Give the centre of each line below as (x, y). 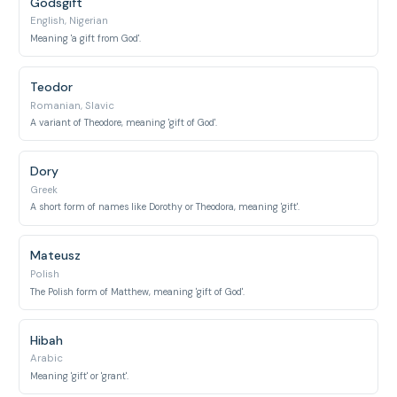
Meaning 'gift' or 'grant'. (80, 376)
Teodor (52, 86)
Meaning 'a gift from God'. (86, 38)
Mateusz (56, 256)
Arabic (47, 359)
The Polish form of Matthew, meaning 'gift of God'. (138, 292)
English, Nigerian (70, 21)
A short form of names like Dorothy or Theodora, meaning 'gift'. (165, 207)
